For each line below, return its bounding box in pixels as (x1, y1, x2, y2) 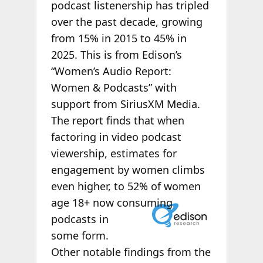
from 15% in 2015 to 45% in (50, 31, 187, 45)
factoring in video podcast (50, 129, 181, 144)
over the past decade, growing (50, 14, 203, 29)
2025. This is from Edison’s (50, 47, 182, 62)
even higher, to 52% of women (50, 178, 201, 193)
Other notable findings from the (50, 244, 211, 259)
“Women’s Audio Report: (50, 63, 171, 78)
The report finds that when (50, 113, 184, 127)
